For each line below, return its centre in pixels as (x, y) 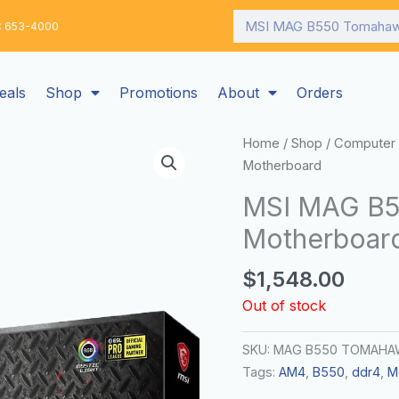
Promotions (158, 92)
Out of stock (284, 305)
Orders (319, 92)
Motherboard (282, 166)
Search (257, 19)
